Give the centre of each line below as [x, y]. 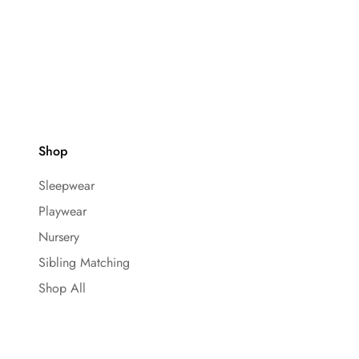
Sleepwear [67, 185]
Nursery [59, 236]
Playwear [63, 211]
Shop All [62, 288]
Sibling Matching [84, 262]
